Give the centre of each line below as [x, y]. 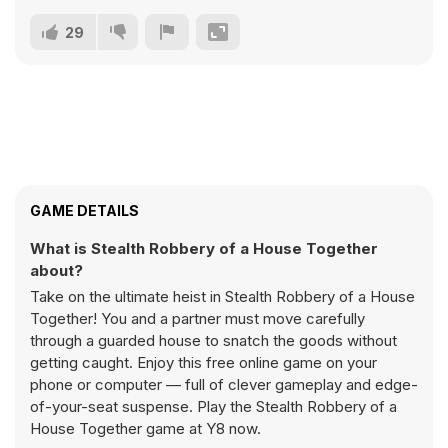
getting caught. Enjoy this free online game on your [203, 362]
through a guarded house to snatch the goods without [213, 340]
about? [56, 270]
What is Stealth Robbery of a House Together [204, 248]
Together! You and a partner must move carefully [197, 318]
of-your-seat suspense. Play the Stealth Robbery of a [213, 406]
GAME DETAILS [84, 210]
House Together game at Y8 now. [145, 428]
